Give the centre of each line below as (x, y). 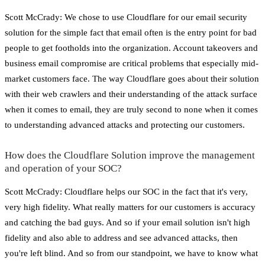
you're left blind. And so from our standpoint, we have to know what (131, 253)
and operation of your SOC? (63, 168)
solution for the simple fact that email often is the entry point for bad (131, 32)
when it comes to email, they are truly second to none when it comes (131, 109)
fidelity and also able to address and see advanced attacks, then (121, 237)
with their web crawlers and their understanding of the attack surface (131, 94)
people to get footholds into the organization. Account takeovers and (131, 48)
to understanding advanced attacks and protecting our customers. (125, 125)
